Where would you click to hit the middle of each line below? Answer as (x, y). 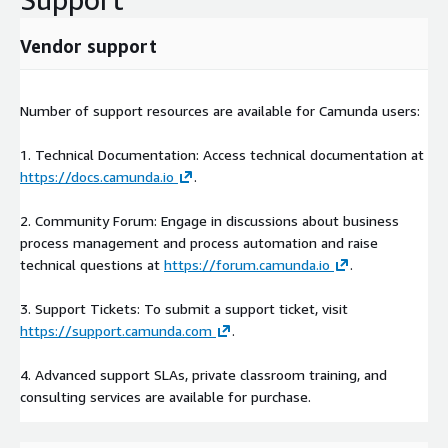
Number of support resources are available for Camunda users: (220, 111)
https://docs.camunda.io (97, 177)
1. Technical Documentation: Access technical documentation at (222, 155)
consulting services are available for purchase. (165, 397)
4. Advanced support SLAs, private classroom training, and (203, 375)
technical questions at (92, 265)
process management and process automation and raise (199, 243)
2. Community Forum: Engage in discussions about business (209, 221)
